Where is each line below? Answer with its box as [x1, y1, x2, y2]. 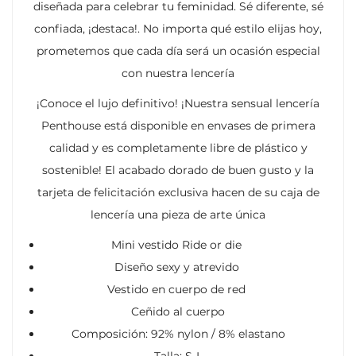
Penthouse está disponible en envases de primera [41, 118, 315, 133]
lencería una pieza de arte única [91, 207, 265, 222]
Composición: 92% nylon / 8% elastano [71, 326, 285, 341]
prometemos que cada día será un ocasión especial [36, 43, 320, 58]
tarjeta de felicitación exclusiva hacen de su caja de [37, 184, 319, 199]
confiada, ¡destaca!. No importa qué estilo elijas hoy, [34, 21, 322, 36]
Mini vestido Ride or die [111, 237, 245, 252]
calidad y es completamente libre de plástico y [48, 140, 308, 155]
